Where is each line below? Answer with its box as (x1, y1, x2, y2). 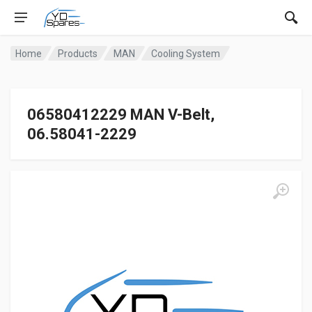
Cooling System (151, 47, 221, 59)
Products (58, 47, 98, 59)
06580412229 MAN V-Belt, (27, 106, 214, 123)
